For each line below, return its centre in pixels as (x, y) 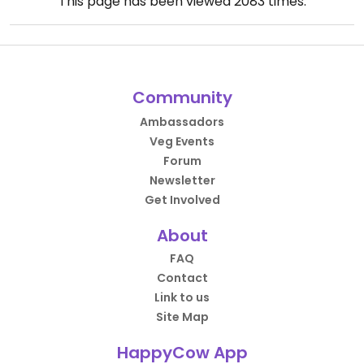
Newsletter (182, 180)
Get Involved (182, 200)
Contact (182, 278)
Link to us (182, 297)
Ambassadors (182, 122)
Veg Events (182, 141)
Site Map (182, 317)
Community (182, 97)
